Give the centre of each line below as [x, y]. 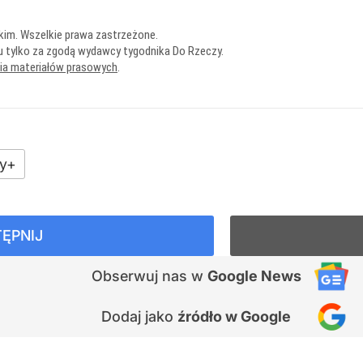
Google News [254, 276]
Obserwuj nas [141, 276]
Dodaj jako [139, 316]
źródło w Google [234, 316]
